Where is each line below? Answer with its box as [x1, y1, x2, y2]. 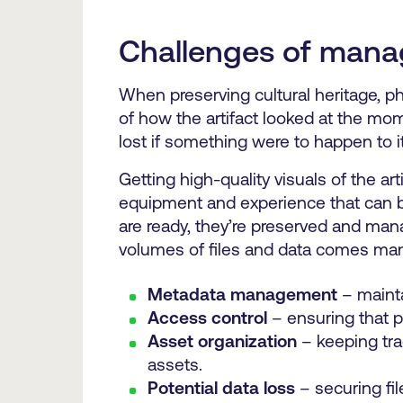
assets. [147, 354, 202, 374]
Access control [147, 307, 272, 327]
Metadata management [147, 283, 342, 304]
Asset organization [147, 330, 297, 351]
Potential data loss [147, 377, 295, 398]
